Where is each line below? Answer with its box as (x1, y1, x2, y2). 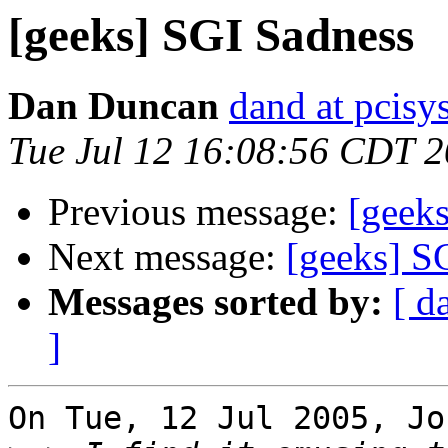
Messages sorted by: (48, 280, 383, 324)
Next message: (48, 235, 286, 279)
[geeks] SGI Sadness (8, 9, 414, 61)
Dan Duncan (8, 84, 219, 128)
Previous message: (48, 190, 348, 234)
